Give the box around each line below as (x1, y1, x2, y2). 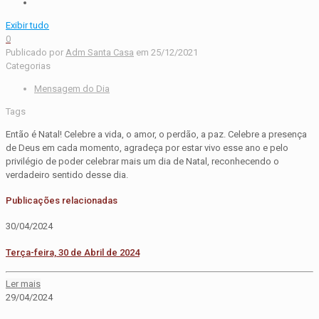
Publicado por (6, 46, 63, 58)
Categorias (6, 60, 51, 71)
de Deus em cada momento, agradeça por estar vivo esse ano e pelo (6, 142, 288, 153)
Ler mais (6, 278, 41, 290)
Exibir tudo (6, 19, 49, 31)
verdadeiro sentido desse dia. (6, 169, 128, 180)
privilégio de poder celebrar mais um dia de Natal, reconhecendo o (6, 155, 279, 167)
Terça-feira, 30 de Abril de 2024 (6, 246, 140, 258)
